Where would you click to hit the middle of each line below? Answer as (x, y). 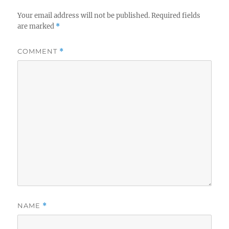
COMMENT (39, 51)
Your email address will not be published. (84, 16)
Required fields (176, 16)
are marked (37, 27)
